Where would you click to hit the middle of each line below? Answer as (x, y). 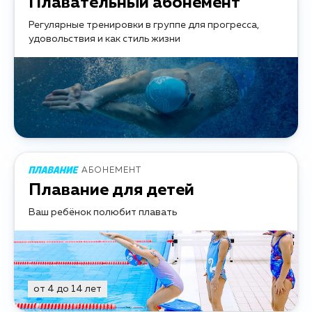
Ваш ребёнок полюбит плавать (103, 212)
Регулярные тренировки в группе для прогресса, (144, 25)
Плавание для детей (111, 190)
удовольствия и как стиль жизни (104, 39)
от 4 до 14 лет (68, 289)
